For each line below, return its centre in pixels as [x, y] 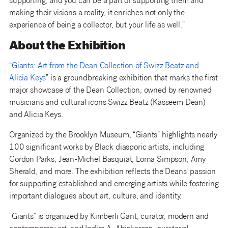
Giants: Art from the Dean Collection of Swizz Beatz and [105, 67]
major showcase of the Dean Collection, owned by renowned [110, 91]
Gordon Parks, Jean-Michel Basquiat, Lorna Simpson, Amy [108, 160]
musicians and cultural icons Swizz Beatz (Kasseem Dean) [107, 103]
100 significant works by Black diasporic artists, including [107, 148]
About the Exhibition [67, 47]
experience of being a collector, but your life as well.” [97, 26]
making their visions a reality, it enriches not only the [97, 14]
